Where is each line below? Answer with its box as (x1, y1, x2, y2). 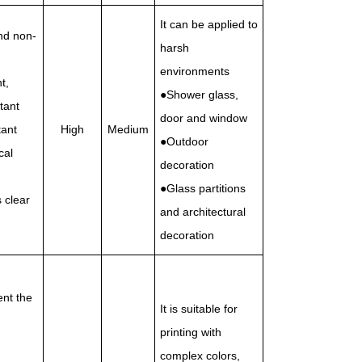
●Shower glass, (160, 88, 238, 101)
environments (160, 65, 229, 78)
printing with (160, 326, 221, 339)
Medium (107, 123, 149, 136)
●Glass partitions (160, 182, 246, 195)
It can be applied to (160, 18, 258, 31)
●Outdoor (160, 135, 208, 148)
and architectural (160, 205, 246, 218)
